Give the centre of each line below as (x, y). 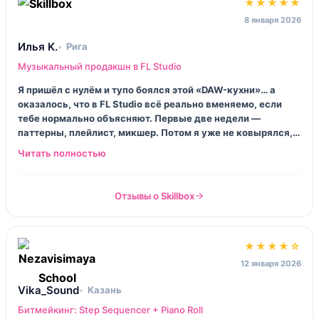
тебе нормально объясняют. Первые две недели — (139, 118)
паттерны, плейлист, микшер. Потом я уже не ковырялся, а (159, 132)
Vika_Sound (48, 290)
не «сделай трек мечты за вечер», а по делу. (125, 161)
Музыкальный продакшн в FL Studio (100, 66)
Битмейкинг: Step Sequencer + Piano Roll (110, 309)
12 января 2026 (271, 263)
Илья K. (38, 46)
